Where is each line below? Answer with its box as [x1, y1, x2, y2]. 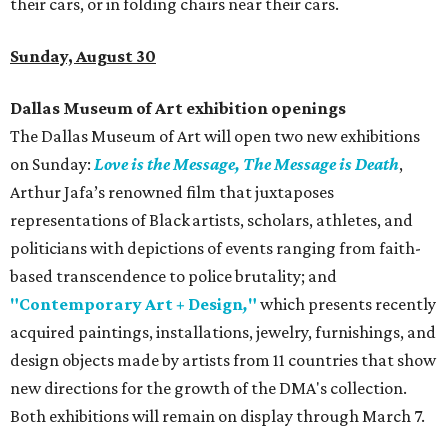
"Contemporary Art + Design [10, 294, 243, 315]
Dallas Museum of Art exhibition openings [10, 98, 346, 119]
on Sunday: [10, 154, 94, 175]
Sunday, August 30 [10, 46, 156, 67]
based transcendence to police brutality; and [10, 266, 337, 287]
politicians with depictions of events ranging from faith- [10, 238, 421, 259]
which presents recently [257, 294, 436, 315]
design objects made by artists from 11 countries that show [10, 350, 436, 371]
